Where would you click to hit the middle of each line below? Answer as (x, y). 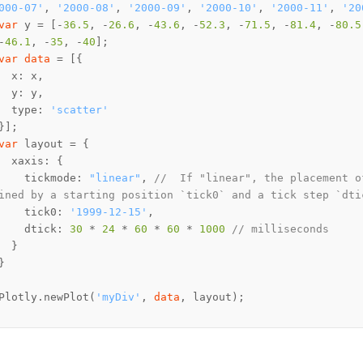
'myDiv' (118, 297)
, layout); (212, 297)
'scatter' (79, 110)
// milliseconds (280, 229)
